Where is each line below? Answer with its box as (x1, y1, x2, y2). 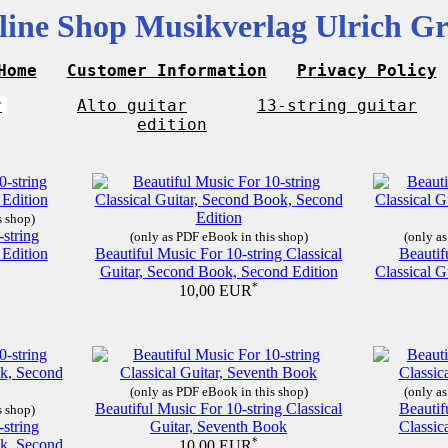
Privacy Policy (296, 61, 437, 80)
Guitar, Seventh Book (150, 418, 287, 435)
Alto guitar (77, 96, 187, 115)
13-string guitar (257, 96, 417, 115)
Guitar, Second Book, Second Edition (99, 263, 338, 280)
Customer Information (66, 61, 267, 80)
